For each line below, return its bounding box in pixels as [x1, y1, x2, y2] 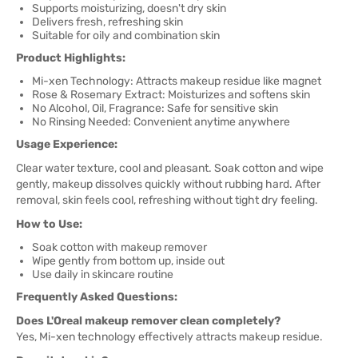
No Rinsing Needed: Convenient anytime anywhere [32, 115, 290, 129]
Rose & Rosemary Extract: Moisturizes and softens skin [32, 88, 310, 101]
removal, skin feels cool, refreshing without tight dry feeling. [16, 193, 318, 207]
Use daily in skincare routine [32, 268, 173, 281]
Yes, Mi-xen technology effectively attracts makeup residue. [16, 330, 323, 344]
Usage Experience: [16, 137, 117, 151]
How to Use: [16, 217, 82, 231]
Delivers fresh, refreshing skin [32, 15, 183, 29]
